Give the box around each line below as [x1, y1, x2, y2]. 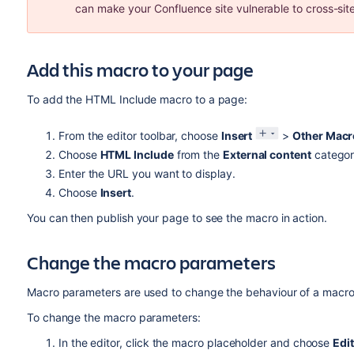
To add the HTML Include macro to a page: [26, 92, 248, 106]
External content [222, 147, 311, 161]
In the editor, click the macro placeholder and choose [58, 335, 333, 349]
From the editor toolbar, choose [58, 128, 221, 142]
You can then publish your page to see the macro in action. [26, 210, 330, 224]
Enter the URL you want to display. [58, 166, 235, 180]
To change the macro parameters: [26, 310, 201, 324]
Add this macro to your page [26, 57, 254, 82]
